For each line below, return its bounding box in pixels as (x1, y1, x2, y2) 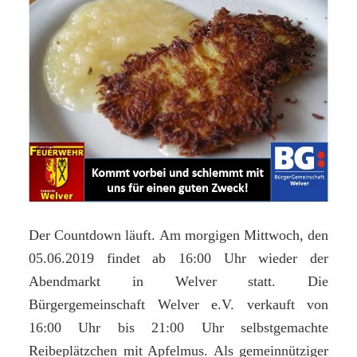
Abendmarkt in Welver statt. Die (29, 273, 328, 290)
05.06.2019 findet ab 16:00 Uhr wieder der (29, 250, 328, 267)
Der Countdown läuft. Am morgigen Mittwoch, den (29, 227, 328, 244)
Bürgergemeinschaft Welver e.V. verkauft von (29, 296, 328, 313)
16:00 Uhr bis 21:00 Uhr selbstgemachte (29, 320, 328, 336)
